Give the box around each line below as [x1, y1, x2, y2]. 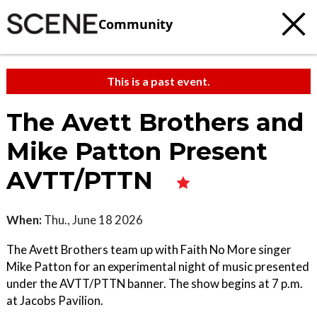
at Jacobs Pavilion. [6, 293, 103, 308]
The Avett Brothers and [6, 108, 304, 137]
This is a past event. [107, 74, 210, 88]
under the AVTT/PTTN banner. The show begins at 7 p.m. [6, 276, 303, 291]
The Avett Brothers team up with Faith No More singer [6, 242, 292, 257]
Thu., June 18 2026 [42, 212, 143, 227]
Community [98, 15, 173, 33]
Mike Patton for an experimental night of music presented [6, 259, 309, 274]
